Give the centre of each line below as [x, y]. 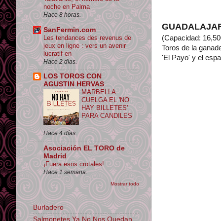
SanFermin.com [70, 30]
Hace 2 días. [60, 61]
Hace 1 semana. [65, 172]
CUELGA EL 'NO [105, 100]
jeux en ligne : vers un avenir [85, 45]
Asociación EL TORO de [84, 148]
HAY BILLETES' [105, 108]
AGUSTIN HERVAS [74, 84]
